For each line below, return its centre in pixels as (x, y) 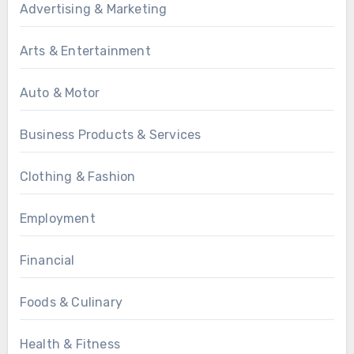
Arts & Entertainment (85, 51)
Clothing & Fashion (77, 177)
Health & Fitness (70, 344)
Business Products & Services (110, 135)
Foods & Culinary (71, 302)
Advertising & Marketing (93, 9)
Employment (57, 218)
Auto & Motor (60, 93)
